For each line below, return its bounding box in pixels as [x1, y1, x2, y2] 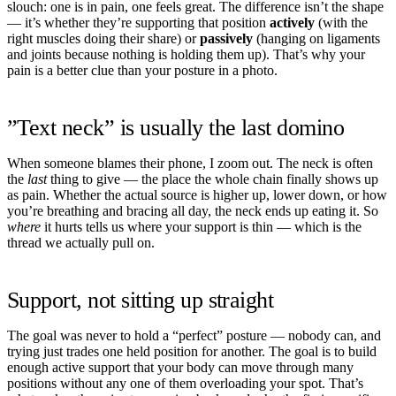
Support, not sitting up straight [7, 286, 274, 313]
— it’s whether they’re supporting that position [7, 14, 270, 30]
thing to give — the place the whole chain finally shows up [47, 171, 378, 187]
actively [270, 14, 315, 30]
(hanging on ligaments [253, 30, 380, 46]
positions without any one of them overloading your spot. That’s [7, 375, 363, 391]
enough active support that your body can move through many [7, 359, 354, 375]
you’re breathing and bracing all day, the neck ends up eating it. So [7, 202, 378, 218]
